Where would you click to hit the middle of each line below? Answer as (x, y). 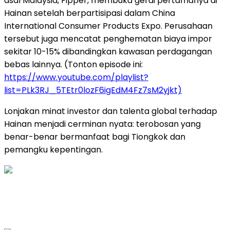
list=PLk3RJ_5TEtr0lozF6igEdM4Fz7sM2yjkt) (93, 90)
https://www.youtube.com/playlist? (76, 78)
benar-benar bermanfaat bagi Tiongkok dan (95, 137)
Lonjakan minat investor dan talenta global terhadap (111, 111)
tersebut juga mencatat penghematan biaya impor (108, 39)
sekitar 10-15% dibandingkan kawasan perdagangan (108, 52)
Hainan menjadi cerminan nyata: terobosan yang (102, 124)
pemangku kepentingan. (53, 150)
